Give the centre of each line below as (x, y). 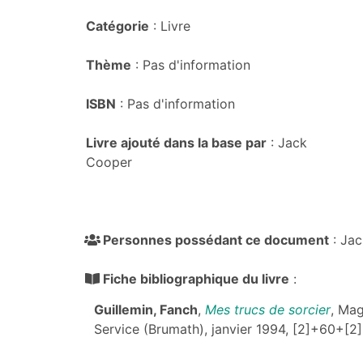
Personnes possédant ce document (216, 240)
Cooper (109, 162)
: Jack (287, 143)
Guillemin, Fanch (146, 310)
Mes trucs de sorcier (268, 310)
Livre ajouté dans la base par (176, 143)
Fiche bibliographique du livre (196, 279)
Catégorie (117, 26)
